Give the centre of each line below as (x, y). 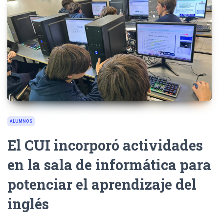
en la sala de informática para (109, 164)
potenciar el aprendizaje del (102, 184)
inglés (28, 203)
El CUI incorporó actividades (105, 145)
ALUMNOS (21, 121)
